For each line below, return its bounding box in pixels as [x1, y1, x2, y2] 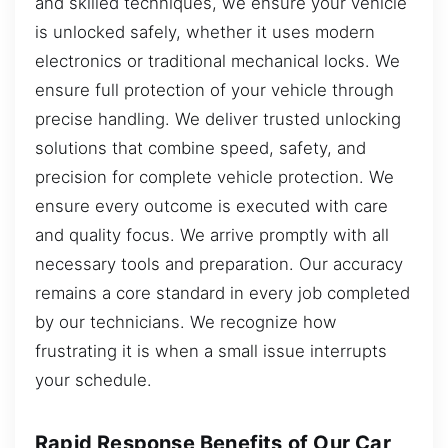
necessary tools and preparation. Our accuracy [35, 253, 403, 274]
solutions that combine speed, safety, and [35, 137, 366, 158]
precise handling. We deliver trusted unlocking [35, 108, 401, 129]
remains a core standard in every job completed [35, 282, 410, 303]
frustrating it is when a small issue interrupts [35, 340, 387, 361]
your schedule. [35, 369, 152, 390]
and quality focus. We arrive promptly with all [35, 224, 389, 245]
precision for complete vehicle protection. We [35, 166, 394, 187]
